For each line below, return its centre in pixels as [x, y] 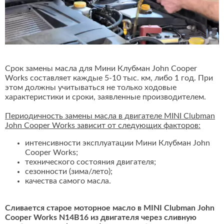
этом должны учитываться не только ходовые [91, 88]
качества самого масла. [68, 181]
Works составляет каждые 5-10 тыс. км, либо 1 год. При [109, 78]
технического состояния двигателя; [90, 162]
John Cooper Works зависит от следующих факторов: [103, 126]
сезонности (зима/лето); [69, 172]
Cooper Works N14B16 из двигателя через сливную [101, 218]
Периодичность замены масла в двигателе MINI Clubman [110, 116]
